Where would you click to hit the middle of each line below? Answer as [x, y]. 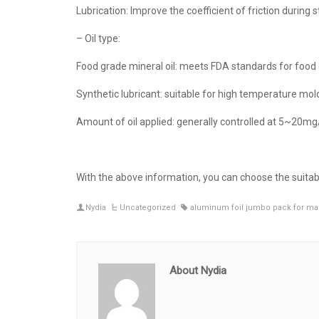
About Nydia [198, 271]
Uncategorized [148, 208]
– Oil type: [98, 38]
